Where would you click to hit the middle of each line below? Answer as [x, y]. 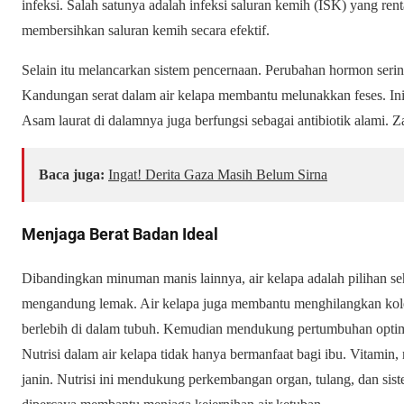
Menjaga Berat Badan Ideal [120, 234]
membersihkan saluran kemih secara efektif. [146, 31]
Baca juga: [72, 175]
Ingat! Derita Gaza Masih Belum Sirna [218, 175]
